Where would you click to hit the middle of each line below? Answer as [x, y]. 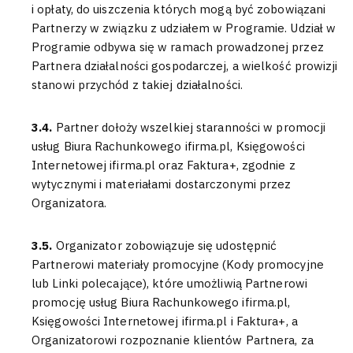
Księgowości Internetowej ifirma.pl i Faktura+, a [165, 321]
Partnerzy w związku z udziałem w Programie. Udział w [184, 28]
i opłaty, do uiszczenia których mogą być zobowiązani [179, 9]
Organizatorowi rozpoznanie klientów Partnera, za [173, 340]
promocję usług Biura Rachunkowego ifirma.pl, [161, 302]
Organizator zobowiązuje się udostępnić [166, 245]
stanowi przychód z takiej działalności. [137, 85]
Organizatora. [69, 203]
